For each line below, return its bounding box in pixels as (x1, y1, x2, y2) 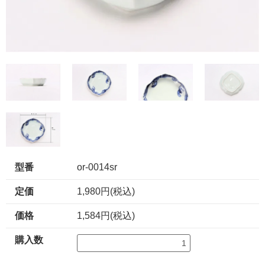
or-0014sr (77, 162, 117, 173)
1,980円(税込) (77, 186, 135, 197)
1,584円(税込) (77, 211, 135, 221)
